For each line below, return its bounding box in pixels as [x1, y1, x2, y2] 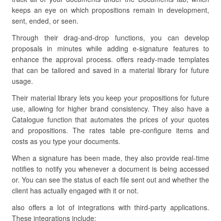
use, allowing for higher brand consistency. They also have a [12, 104, 209, 113]
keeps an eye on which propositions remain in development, [12, 5, 209, 15]
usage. [12, 76, 33, 86]
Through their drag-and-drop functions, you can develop [12, 33, 209, 42]
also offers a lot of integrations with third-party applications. [12, 202, 209, 212]
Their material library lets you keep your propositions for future [12, 93, 209, 103]
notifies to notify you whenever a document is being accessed [12, 164, 209, 174]
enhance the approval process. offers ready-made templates [12, 54, 209, 64]
